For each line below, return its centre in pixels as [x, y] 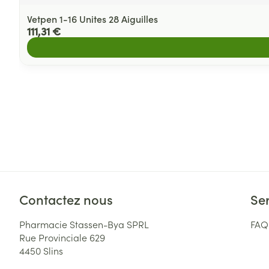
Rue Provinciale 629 [62, 237]
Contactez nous [66, 199]
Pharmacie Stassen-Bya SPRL [84, 224]
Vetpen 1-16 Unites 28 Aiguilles [92, 19]
